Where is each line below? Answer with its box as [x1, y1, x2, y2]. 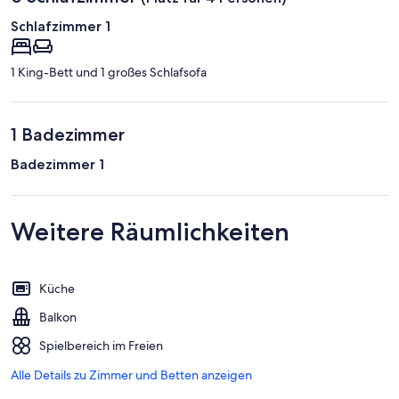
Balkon [39, 308, 77, 325]
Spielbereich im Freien [39, 337, 163, 354]
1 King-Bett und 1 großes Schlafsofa [11, 63, 207, 80]
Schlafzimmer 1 [11, 17, 110, 35]
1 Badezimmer [11, 123, 125, 145]
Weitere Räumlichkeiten [11, 216, 289, 247]
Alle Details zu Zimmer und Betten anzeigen [11, 366, 252, 383]
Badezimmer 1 [11, 155, 104, 173]
